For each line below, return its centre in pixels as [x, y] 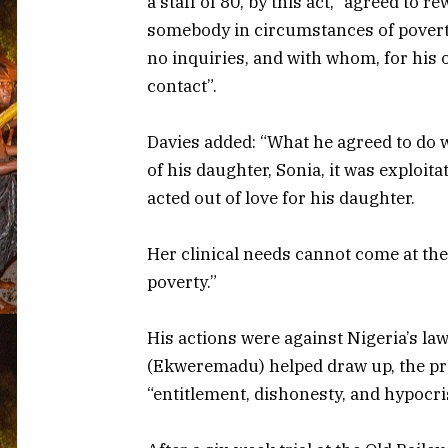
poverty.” [182, 281]
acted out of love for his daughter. [281, 197]
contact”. [182, 85]
